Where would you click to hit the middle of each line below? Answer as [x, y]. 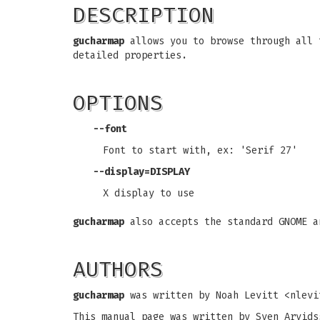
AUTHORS [118, 269]
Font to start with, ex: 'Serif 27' [200, 150]
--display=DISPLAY [141, 172]
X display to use [149, 193]
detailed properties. [130, 55]
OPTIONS [118, 103]
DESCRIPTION [144, 15]
